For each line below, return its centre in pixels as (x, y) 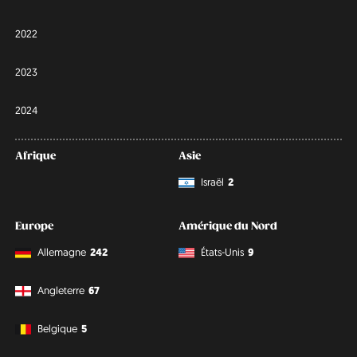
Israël (212, 181)
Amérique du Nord (228, 227)
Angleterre (61, 290)
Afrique (36, 157)
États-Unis (222, 251)
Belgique (58, 328)
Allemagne (62, 251)
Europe (35, 227)
